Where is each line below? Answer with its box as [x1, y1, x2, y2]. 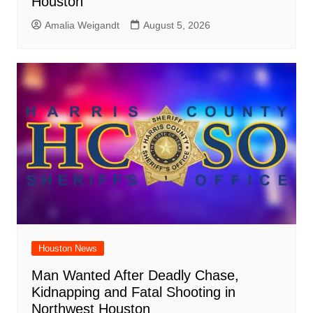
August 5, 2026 [143, 19, 210, 31]
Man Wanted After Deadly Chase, [31, 268, 239, 284]
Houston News [38, 243, 97, 254]
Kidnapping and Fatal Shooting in [31, 284, 235, 300]
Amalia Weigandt [44, 19, 119, 31]
